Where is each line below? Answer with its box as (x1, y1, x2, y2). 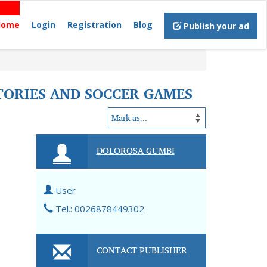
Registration (67, 19, 122, 30)
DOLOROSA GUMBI (96, 142, 175, 159)
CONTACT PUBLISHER (96, 241, 187, 258)
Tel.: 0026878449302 (53, 203, 144, 215)
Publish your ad (181, 20, 249, 32)
